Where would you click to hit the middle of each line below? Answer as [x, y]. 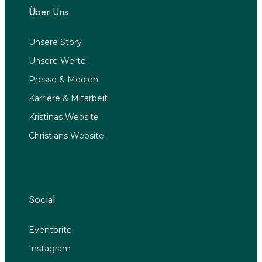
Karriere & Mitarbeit [68, 98]
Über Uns [49, 11]
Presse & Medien [63, 79]
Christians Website [66, 135]
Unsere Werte [57, 61]
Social [42, 199]
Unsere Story [55, 42]
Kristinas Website [64, 117]
